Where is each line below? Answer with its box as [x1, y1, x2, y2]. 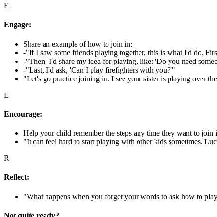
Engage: [4, 20, 31, 29]
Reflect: [4, 173, 29, 182]
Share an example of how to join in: [23, 39, 132, 48]
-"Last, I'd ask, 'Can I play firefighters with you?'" [23, 65, 175, 74]
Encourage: [4, 109, 42, 118]
